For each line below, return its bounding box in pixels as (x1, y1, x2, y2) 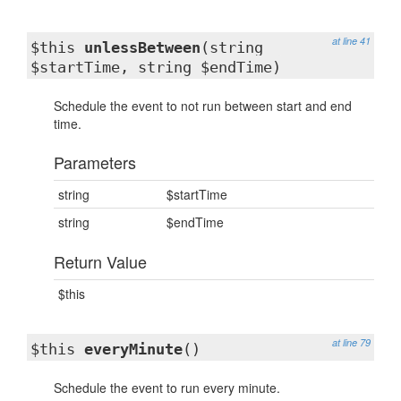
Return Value (54, 250, 147, 273)
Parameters (54, 150, 136, 174)
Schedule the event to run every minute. (54, 379, 280, 397)
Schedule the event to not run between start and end (54, 97, 352, 115)
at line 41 (332, 34, 371, 47)
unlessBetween (84, 38, 200, 56)
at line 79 (332, 336, 371, 349)
